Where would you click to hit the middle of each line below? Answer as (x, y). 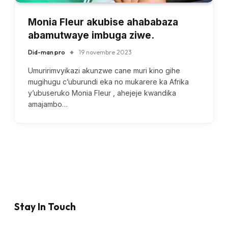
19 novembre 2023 (105, 52)
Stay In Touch (45, 206)
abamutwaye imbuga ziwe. (91, 36)
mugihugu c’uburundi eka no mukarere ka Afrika (108, 82)
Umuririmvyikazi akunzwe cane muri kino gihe (104, 71)
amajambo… (48, 104)
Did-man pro (47, 52)
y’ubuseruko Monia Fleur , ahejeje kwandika (102, 93)
